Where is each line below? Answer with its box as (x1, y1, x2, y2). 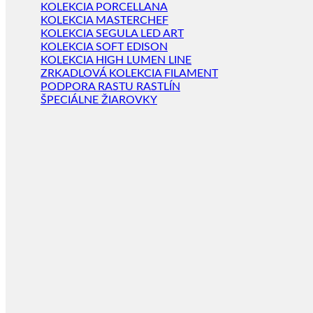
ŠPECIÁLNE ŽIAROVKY (41, 94, 157, 106)
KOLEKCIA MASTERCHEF (41, 15, 168, 27)
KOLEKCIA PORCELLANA (41, 1, 168, 13)
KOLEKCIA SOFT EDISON (41, 41, 168, 53)
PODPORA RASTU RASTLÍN (41, 81, 180, 93)
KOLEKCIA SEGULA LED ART (41, 28, 184, 40)
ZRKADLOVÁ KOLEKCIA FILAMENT (41, 68, 218, 80)
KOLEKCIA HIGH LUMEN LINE (41, 54, 191, 66)
